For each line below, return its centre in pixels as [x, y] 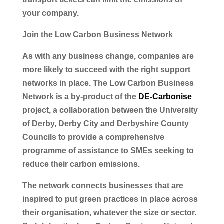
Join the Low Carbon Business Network [97, 34]
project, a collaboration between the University [110, 110]
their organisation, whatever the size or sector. [109, 212]
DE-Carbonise [165, 96]
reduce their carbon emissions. [82, 164]
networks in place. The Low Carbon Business [108, 83]
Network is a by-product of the [80, 96]
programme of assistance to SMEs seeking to [108, 150]
